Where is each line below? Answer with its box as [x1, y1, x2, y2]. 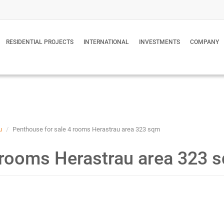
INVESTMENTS [139, 38, 180, 45]
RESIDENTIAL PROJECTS [6, 38, 73, 45]
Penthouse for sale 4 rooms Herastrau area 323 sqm [12, 125, 160, 133]
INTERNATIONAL [83, 38, 129, 45]
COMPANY [190, 38, 219, 45]
